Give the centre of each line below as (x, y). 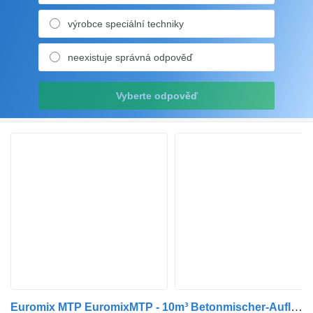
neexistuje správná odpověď (130, 57)
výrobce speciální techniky (126, 23)
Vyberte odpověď (156, 95)
